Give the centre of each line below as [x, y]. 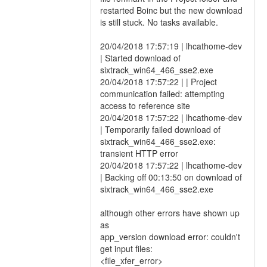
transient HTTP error [139, 153]
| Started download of [140, 58]
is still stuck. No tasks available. [159, 22]
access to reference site [145, 105]
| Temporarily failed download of [160, 129]
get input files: [126, 249]
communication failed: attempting [162, 94]
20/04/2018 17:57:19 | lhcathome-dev [171, 46]
